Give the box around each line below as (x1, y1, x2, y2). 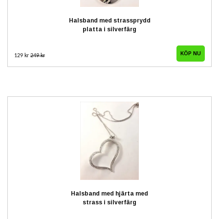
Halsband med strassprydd (68, 17, 151, 24)
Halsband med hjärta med (71, 190, 148, 197)
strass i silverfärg (83, 198, 136, 206)
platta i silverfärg (83, 25, 136, 33)
